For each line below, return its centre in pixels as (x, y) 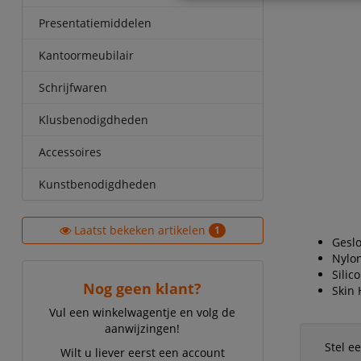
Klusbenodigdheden (93, 120)
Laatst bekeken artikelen (139, 230)
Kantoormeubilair (86, 55)
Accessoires (70, 152)
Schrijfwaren (73, 87)
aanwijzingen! (143, 328)
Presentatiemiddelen (95, 23)
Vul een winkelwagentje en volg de (143, 312)
